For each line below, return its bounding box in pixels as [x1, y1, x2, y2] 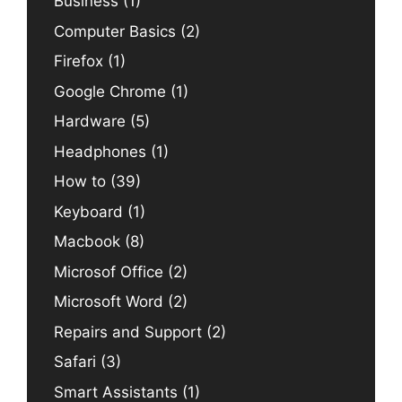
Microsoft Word [54, 293, 163, 311]
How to [54, 172, 106, 191]
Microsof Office [54, 262, 163, 281]
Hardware [54, 112, 126, 131]
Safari [54, 353, 96, 371]
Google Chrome [54, 82, 166, 100]
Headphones [54, 142, 146, 161]
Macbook [54, 232, 120, 251]
